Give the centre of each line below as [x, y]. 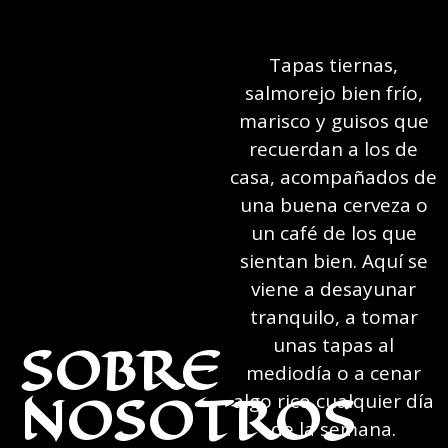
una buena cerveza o [333, 205]
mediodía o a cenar [334, 373]
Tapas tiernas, [334, 65]
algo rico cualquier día [334, 401]
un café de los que [333, 233]
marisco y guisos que [333, 121]
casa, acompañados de [334, 177]
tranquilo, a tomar [333, 317]
